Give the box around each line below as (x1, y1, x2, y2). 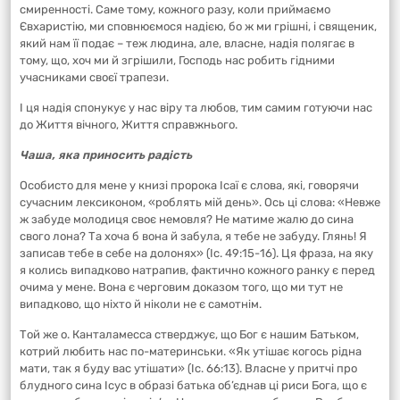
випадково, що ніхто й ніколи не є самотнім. (20, 297, 262, 312)
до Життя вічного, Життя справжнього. (20, 118, 237, 132)
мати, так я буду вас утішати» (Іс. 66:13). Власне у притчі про (20, 362, 357, 376)
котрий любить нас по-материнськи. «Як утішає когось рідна (20, 345, 362, 359)
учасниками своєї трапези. (20, 71, 169, 85)
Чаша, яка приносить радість (20, 148, 192, 162)
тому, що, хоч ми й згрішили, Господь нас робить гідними (20, 54, 335, 68)
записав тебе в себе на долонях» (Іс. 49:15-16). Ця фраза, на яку (20, 246, 373, 261)
